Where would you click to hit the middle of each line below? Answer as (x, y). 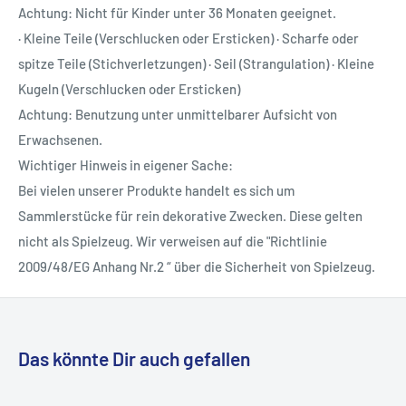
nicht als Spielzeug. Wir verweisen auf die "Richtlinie (173, 242)
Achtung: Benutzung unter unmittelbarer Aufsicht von (178, 115)
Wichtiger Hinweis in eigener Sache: (126, 165)
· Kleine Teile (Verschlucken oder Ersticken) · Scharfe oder (188, 39)
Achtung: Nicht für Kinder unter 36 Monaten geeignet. (177, 13)
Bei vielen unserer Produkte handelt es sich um (156, 191)
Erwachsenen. (60, 140)
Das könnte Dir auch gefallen (134, 359)
